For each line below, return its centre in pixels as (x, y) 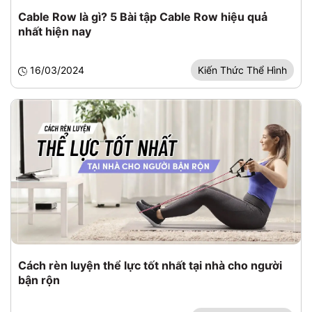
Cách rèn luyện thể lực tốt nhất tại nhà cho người (150, 265)
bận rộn (39, 280)
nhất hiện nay (55, 31)
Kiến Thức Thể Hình (242, 70)
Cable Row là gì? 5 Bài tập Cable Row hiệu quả (143, 17)
